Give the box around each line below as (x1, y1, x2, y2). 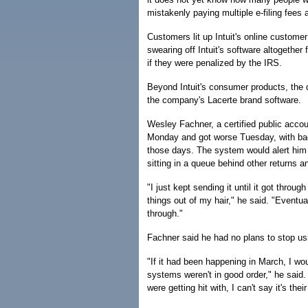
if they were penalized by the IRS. (147, 58, 282, 68)
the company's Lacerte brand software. (147, 95, 301, 105)
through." (147, 208, 183, 219)
